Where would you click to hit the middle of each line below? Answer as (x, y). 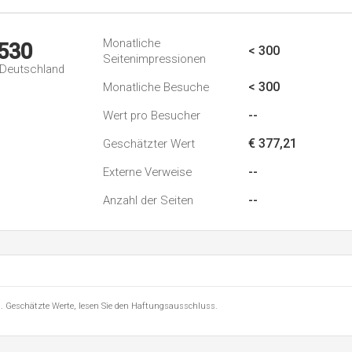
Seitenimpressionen (154, 59)
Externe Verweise (147, 172)
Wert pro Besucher (152, 115)
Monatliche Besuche (156, 87)
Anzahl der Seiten (148, 200)
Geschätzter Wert (149, 144)
